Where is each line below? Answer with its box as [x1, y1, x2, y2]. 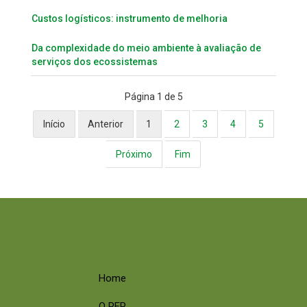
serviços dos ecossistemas [32, 56, 158, 67]
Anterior [88, 118, 123, 130]
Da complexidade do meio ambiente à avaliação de [32, 42, 261, 53]
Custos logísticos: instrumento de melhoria [32, 12, 228, 24]
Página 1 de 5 [124, 90, 183, 102]
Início [43, 118, 65, 130]
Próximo [116, 148, 152, 160]
